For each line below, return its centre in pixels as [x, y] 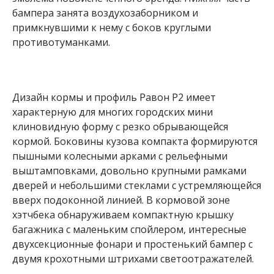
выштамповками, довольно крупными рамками [129, 170]
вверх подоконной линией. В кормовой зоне [121, 200]
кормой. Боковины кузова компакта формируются [135, 141]
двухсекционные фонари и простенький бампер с [132, 244]
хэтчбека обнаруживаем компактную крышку [123, 214]
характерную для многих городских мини [113, 112]
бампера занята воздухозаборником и [105, 13]
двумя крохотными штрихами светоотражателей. [133, 258]
